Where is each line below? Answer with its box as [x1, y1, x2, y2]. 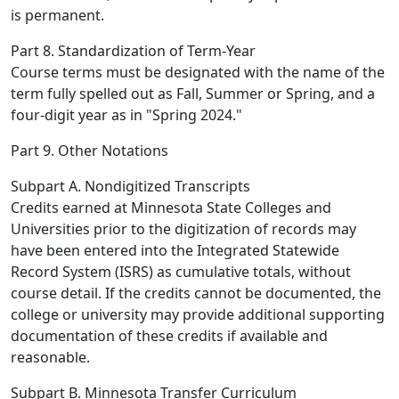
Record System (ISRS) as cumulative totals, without [11, 262, 351, 281]
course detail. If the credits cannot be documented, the [11, 283, 381, 303]
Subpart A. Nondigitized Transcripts [11, 176, 250, 196]
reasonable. [11, 347, 90, 367]
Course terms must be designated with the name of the [11, 62, 385, 82]
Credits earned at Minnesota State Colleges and [11, 198, 331, 217]
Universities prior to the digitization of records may [11, 219, 356, 239]
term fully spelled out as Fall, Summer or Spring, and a [11, 84, 375, 103]
